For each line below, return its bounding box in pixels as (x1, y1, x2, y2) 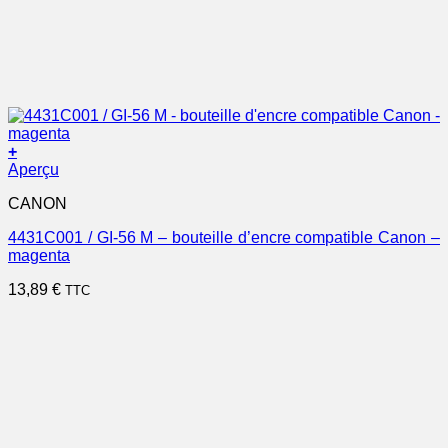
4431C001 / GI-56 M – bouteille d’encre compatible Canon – (8, 228, 440, 246)
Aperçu (8, 160, 59, 178)
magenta (8, 246, 70, 264)
